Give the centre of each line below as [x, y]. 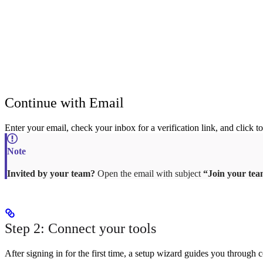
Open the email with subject [149, 174]
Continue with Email [64, 103]
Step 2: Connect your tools [80, 229]
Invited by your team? [51, 174]
